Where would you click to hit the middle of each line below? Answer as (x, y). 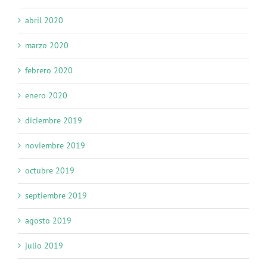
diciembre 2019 (54, 121)
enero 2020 (46, 96)
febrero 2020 (49, 71)
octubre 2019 (50, 171)
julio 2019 (44, 246)
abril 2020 (44, 21)
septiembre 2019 (56, 196)
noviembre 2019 (55, 146)
